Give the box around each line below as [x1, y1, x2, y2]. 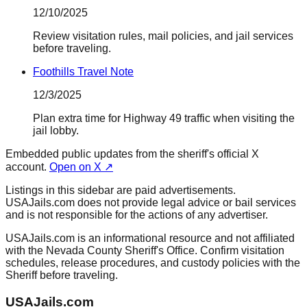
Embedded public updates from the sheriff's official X [5, 148, 259, 160]
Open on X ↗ [49, 161, 113, 173]
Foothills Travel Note [33, 66, 134, 78]
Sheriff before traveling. [5, 269, 118, 282]
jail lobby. [33, 125, 79, 137]
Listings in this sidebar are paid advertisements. [5, 184, 236, 197]
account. [5, 161, 47, 173]
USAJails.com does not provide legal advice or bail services [5, 197, 296, 209]
